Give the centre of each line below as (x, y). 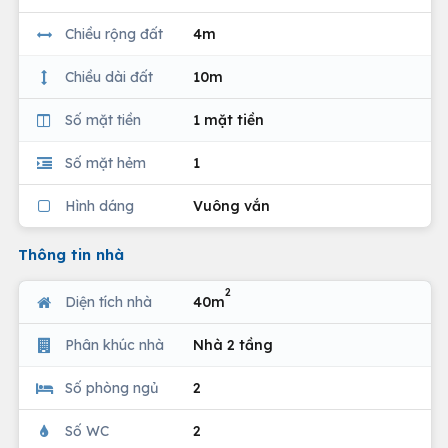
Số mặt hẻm (105, 162)
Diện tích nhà (108, 301)
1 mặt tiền (228, 119)
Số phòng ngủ (111, 387)
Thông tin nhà (71, 254)
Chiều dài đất (109, 76)
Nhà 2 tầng (233, 344)
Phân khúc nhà (114, 344)
